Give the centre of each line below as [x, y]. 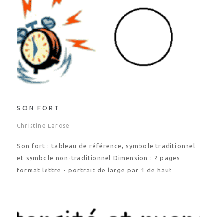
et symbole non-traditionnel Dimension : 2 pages [99, 149]
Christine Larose [44, 117]
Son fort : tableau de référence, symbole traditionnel [106, 137]
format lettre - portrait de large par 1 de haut [95, 161]
